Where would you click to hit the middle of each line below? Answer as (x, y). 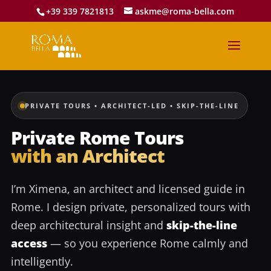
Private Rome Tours (97, 138)
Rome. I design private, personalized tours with (131, 207)
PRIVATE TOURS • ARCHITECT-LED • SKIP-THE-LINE (132, 106)
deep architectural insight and (89, 225)
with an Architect (88, 156)
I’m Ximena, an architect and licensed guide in (128, 189)
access (29, 243)
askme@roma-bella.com (185, 11)
